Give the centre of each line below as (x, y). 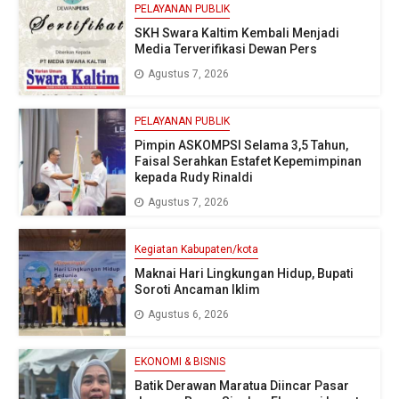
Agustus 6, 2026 (188, 315)
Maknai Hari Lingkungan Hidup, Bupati (244, 274)
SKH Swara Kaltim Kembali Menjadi (237, 33)
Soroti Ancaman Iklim (197, 290)
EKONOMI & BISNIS (180, 362)
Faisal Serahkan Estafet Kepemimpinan (248, 162)
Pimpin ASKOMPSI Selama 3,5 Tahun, (241, 146)
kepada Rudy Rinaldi (194, 178)
